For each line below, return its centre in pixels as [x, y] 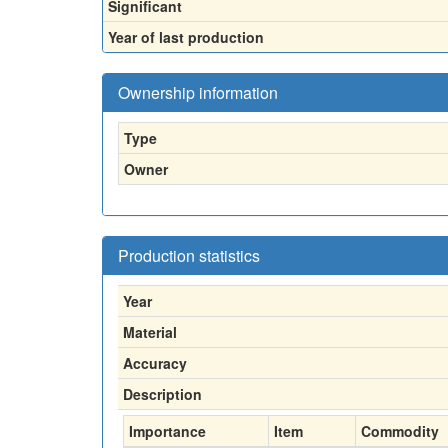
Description [162, 393]
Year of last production [186, 36]
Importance [167, 430]
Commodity [400, 430]
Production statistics [189, 255]
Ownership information [198, 92]
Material [150, 331]
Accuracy [155, 362]
